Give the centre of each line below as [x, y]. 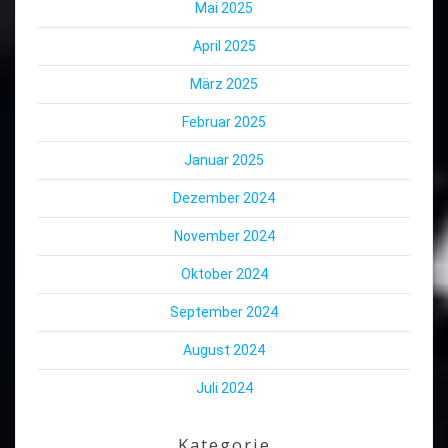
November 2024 [224, 236]
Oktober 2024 [224, 274]
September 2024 [224, 312]
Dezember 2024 [224, 198]
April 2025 [224, 46]
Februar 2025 [224, 122]
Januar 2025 [224, 160]
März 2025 [224, 84]
